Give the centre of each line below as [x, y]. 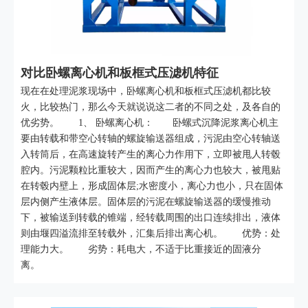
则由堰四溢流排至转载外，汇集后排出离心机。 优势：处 [151, 233]
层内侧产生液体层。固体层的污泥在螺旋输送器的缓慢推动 [146, 202]
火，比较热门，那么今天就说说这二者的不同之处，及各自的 [151, 107]
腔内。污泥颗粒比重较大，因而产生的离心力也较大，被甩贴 [151, 170]
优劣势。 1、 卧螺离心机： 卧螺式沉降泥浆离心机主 [150, 123]
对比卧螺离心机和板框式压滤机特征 [120, 73]
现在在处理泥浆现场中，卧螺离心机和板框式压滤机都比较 [146, 91]
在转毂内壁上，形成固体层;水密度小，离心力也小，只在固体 [152, 186]
